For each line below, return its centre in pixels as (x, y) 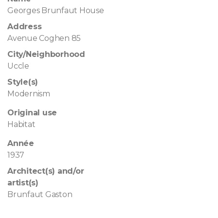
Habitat (21, 124)
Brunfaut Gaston (40, 194)
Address (25, 26)
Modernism (29, 93)
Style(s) (23, 82)
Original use (32, 112)
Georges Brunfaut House (56, 10)
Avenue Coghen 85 (44, 38)
